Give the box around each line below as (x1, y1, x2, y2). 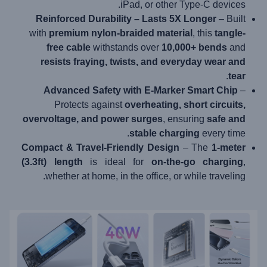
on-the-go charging (151, 157, 243, 167)
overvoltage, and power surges (23, 114, 163, 124)
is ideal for (82, 157, 151, 167)
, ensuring (163, 114, 207, 124)
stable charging (129, 128, 200, 138)
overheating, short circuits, (125, 100, 246, 110)
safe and (207, 114, 246, 124)
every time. (200, 128, 246, 138)
